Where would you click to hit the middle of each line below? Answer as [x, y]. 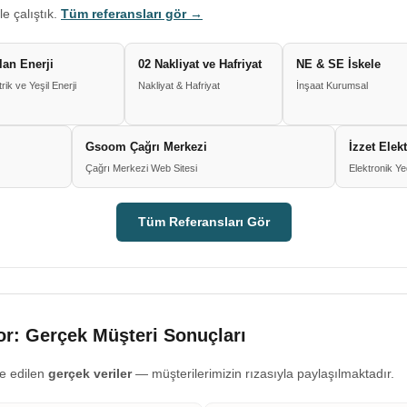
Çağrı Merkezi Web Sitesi [141, 168]
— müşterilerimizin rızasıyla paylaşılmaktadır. [263, 373]
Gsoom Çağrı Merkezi [146, 147]
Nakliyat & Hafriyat [179, 85]
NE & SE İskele [338, 64]
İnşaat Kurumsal [332, 85]
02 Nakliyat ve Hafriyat [200, 64]
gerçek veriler [90, 373]
